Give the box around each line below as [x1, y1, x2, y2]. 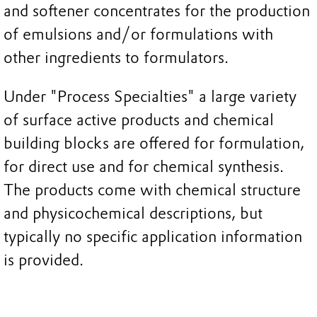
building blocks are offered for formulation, [4, 134, 304, 154]
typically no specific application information [4, 227, 302, 247]
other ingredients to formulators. [4, 47, 229, 67]
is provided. [4, 250, 83, 270]
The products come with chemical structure [4, 180, 301, 200]
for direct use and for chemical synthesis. [4, 157, 284, 177]
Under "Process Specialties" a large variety [4, 87, 296, 107]
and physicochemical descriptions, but [4, 204, 263, 224]
